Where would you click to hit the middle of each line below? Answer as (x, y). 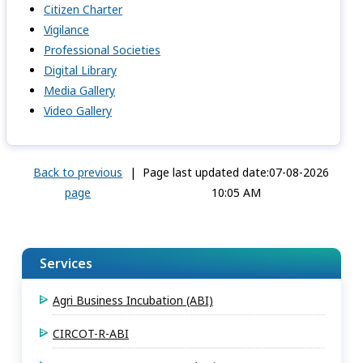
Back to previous (78, 172)
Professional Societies (102, 50)
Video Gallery (78, 111)
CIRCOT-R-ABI (91, 333)
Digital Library (80, 70)
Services (66, 263)
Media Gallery (79, 90)
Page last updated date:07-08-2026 (236, 172)
